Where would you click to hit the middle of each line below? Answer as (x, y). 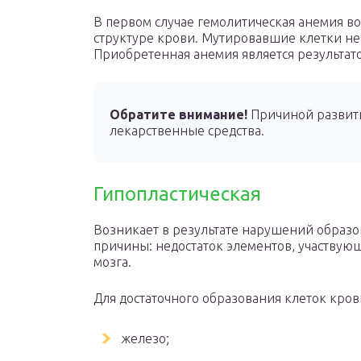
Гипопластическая (177, 194)
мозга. (112, 262)
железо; (145, 338)
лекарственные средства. (187, 131)
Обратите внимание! (178, 114)
